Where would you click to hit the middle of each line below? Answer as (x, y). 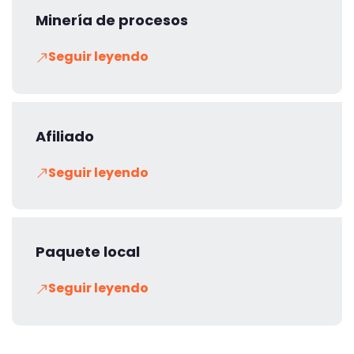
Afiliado (65, 136)
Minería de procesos (112, 21)
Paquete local (88, 252)
